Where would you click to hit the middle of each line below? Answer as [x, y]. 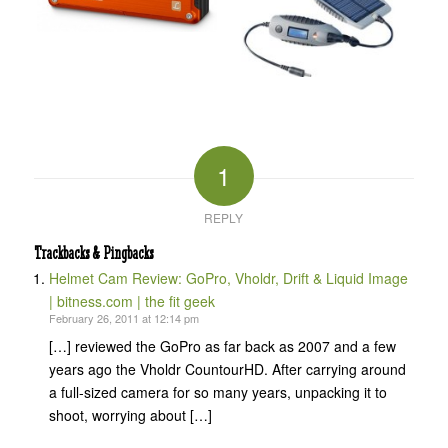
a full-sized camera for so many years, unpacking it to [217, 392]
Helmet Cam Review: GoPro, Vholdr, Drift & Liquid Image [228, 277]
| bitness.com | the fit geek [131, 300]
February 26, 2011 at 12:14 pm [123, 317]
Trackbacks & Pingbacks [93, 252]
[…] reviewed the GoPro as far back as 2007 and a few [222, 346]
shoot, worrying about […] [130, 415]
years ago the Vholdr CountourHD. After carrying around [227, 369]
